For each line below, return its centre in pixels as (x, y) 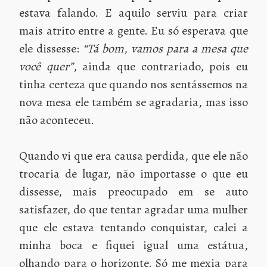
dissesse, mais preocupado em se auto (133, 191)
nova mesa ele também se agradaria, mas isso (133, 102)
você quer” (46, 66)
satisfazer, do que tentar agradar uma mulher (133, 209)
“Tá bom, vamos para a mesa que (165, 48)
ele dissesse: (51, 48)
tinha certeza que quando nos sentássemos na (133, 84)
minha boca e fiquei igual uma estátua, (133, 245)
